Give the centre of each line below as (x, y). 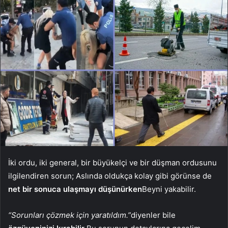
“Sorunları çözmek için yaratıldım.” (69, 215)
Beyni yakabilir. (169, 189)
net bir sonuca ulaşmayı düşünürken (75, 189)
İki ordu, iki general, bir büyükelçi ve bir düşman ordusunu (112, 162)
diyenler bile (153, 215)
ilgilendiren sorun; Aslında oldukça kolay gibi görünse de (110, 176)
